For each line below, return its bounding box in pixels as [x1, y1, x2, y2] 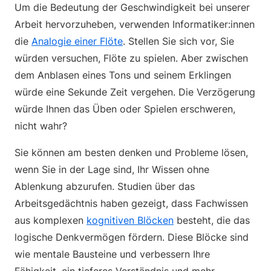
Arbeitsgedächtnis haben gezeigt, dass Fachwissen [15, 197, 248, 209]
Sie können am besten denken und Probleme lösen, [15, 146, 248, 158]
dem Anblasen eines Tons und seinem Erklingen [15, 69, 231, 81]
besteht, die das [174, 214, 250, 226]
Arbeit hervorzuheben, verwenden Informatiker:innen [15, 18, 255, 30]
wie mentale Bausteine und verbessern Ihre [15, 248, 210, 260]
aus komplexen [15, 214, 87, 226]
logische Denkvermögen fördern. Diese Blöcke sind [15, 231, 249, 243]
